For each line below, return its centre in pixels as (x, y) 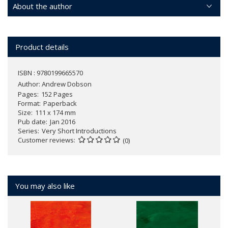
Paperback (60, 103)
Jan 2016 (63, 121)
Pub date (32, 121)
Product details (42, 47)
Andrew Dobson (67, 84)
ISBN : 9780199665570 (50, 73)
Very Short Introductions (79, 131)
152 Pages (57, 94)
